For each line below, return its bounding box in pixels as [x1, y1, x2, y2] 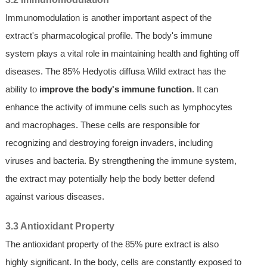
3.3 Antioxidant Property [5, 221, 114, 232]
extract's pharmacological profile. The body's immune [5, 30, 212, 41]
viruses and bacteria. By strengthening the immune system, [5, 156, 237, 166]
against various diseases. [5, 191, 104, 202]
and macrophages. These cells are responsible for [5, 120, 200, 131]
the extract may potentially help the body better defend [5, 173, 215, 184]
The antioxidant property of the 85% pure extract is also [5, 239, 219, 250]
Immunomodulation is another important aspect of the [5, 13, 212, 23]
